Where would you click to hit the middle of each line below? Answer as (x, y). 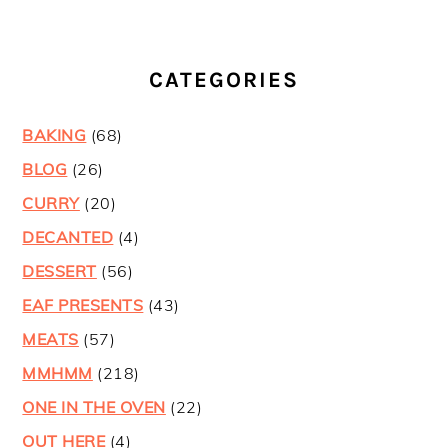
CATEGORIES (224, 80)
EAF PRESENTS (83, 305)
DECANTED (68, 237)
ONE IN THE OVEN (94, 407)
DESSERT (59, 271)
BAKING (54, 135)
